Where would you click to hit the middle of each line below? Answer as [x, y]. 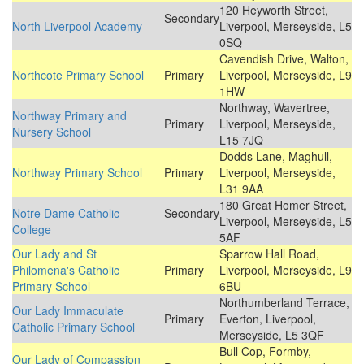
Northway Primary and [69, 116]
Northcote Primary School [78, 75]
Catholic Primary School [74, 327]
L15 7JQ [241, 140]
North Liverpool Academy [77, 26]
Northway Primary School [77, 173]
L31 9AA [241, 189]
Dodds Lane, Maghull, [276, 156]
